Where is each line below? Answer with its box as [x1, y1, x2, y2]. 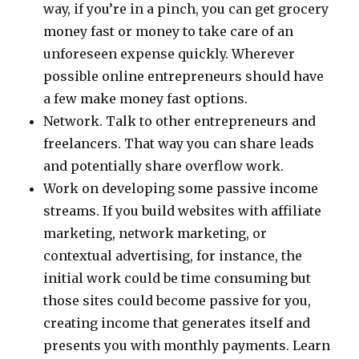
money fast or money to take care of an [43, 23, 294, 39]
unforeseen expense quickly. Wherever [43, 46, 296, 62]
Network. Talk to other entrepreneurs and [43, 113, 317, 129]
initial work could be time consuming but [43, 270, 312, 286]
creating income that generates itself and [43, 315, 311, 331]
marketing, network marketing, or [43, 225, 268, 241]
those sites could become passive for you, [43, 292, 312, 309]
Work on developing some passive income [43, 180, 319, 196]
